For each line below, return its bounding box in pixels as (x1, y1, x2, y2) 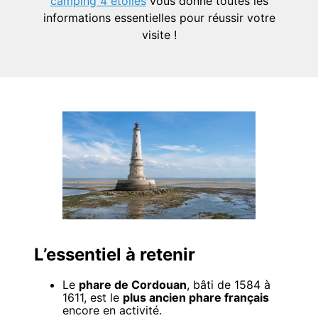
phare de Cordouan (79, 277, 187, 292)
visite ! (141, 27, 177, 42)
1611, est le (62, 290, 123, 305)
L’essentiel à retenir (34, 243, 195, 265)
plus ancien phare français (123, 290, 269, 305)
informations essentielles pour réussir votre (43, 10, 275, 25)
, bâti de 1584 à (187, 277, 270, 292)
